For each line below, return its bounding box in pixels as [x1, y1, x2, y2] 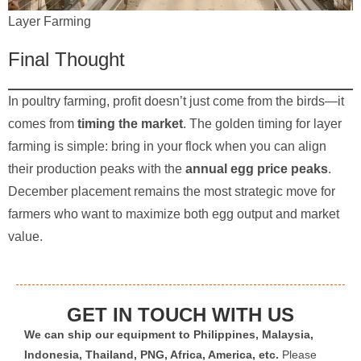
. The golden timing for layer [183, 117, 342, 131]
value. [8, 230, 43, 244]
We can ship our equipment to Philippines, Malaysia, [24, 328, 313, 342]
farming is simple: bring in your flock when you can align [8, 139, 326, 154]
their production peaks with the [8, 162, 185, 176]
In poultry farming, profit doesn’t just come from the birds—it [8, 94, 344, 109]
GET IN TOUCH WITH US [67, 304, 294, 326]
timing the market [77, 117, 183, 131]
